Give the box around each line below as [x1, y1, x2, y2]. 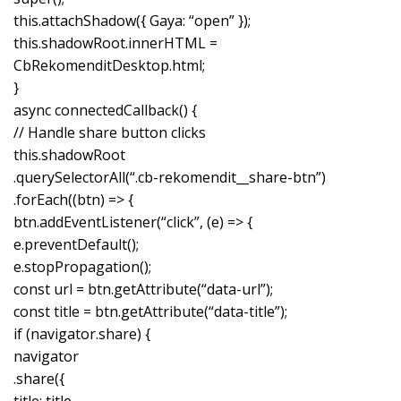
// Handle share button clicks [13, 122, 206, 142]
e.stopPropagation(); [13, 256, 151, 277]
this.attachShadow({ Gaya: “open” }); [13, 10, 251, 30]
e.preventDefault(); [13, 234, 139, 254]
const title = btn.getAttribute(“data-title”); [13, 301, 287, 321]
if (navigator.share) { [13, 323, 150, 344]
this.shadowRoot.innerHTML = [13, 32, 218, 53]
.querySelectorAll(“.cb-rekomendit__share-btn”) [13, 166, 326, 187]
